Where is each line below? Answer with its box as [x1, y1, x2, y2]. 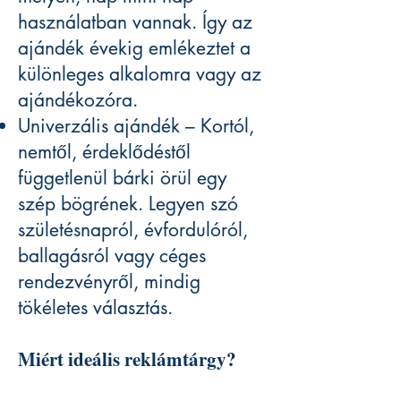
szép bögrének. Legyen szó [18, 192, 238, 217]
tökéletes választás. [18, 295, 173, 320]
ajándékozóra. [18, 88, 138, 113]
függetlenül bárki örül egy [18, 166, 226, 191]
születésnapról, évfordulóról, [18, 218, 248, 243]
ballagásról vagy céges [18, 243, 206, 269]
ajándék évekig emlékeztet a [18, 36, 251, 61]
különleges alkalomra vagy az [18, 62, 261, 87]
